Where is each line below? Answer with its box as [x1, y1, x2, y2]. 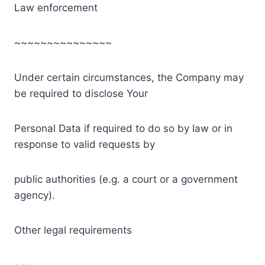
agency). [14, 189, 55, 201]
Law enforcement [14, 1, 101, 14]
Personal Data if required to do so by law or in [14, 122, 232, 134]
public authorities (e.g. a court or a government [14, 173, 238, 185]
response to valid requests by [14, 138, 155, 150]
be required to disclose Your [14, 87, 148, 99]
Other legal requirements [14, 224, 135, 236]
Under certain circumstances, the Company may [14, 71, 244, 83]
